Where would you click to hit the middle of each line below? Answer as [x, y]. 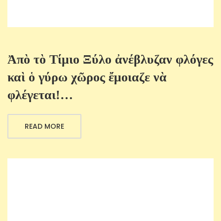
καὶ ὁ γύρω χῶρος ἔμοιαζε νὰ [87, 77]
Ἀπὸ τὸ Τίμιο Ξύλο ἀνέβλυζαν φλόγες [110, 60]
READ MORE [44, 127]
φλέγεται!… [40, 95]
